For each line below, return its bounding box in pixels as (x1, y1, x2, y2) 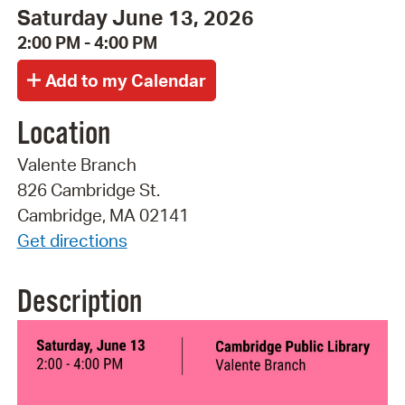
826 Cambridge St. (16, 178, 160, 201)
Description (16, 282, 142, 323)
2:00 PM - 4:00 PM (16, 32, 157, 54)
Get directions (16, 229, 127, 251)
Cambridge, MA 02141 (16, 203, 189, 226)
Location (16, 114, 110, 155)
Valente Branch (16, 153, 137, 175)
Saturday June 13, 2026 (16, 4, 254, 32)
